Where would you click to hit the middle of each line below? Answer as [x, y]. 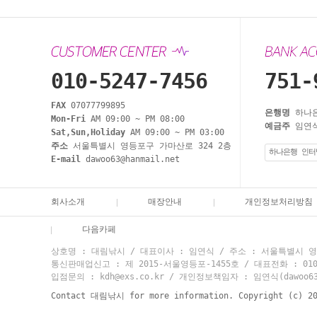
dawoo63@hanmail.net [130, 159]
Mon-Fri [68, 119]
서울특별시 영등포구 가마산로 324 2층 [150, 146]
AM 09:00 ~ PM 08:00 [135, 119]
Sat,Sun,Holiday [88, 132]
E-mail [66, 159]
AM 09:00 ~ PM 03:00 [175, 132]
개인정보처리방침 [279, 202]
